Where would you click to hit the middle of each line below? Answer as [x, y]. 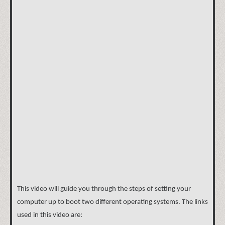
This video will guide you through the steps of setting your [104, 189]
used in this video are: [50, 215]
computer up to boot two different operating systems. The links [113, 202]
